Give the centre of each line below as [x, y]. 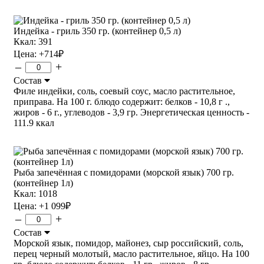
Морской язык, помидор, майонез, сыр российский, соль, [128, 243]
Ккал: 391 [33, 41]
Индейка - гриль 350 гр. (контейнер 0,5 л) [97, 31]
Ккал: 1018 [35, 193]
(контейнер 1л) [43, 183]
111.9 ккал [34, 123]
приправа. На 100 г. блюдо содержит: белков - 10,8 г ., [122, 101]
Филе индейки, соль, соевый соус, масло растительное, [124, 91]
